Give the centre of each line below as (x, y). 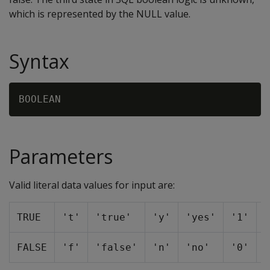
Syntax (39, 61)
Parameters (61, 156)
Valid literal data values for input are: (92, 185)
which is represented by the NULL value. (100, 14)
